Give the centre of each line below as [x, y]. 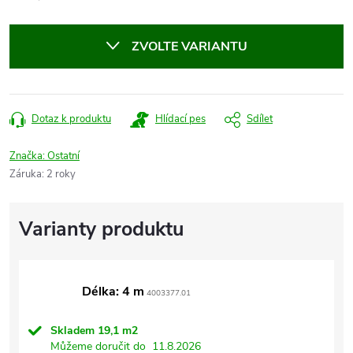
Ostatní [63, 156]
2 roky [61, 174]
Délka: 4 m [113, 292]
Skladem [74, 331]
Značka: [28, 156]
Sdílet [260, 119]
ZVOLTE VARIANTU [190, 46]
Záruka [26, 174]
